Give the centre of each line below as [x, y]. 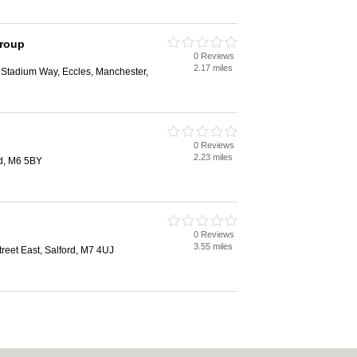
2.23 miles [213, 157]
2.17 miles [213, 68]
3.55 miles [213, 246]
